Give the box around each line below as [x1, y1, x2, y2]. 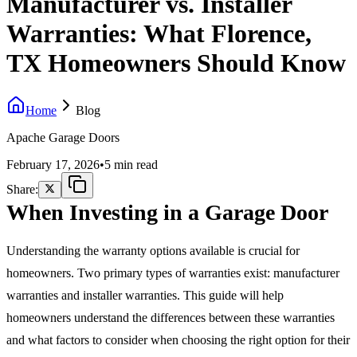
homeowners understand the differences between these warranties [6, 310, 335, 324]
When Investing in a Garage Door [6, 199, 328, 225]
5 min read [104, 157, 158, 171]
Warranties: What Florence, [6, 19, 312, 49]
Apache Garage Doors [6, 130, 120, 144]
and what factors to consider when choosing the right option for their [6, 332, 350, 347]
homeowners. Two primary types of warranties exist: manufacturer [6, 265, 339, 280]
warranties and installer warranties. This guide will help [6, 288, 284, 302]
